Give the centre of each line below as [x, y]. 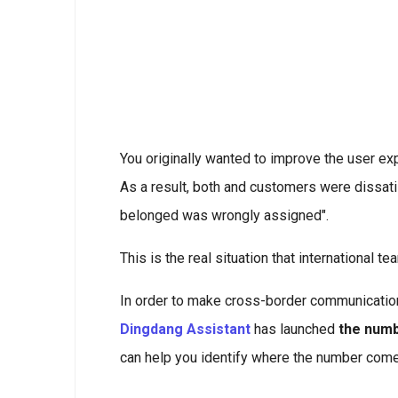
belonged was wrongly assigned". [224, 215]
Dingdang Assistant [185, 329]
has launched [295, 329]
